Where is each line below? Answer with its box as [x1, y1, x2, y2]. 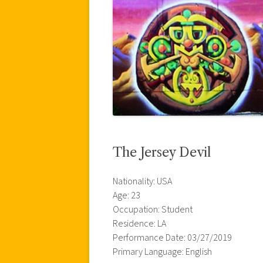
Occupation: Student [113, 203, 193, 216]
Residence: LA [113, 217, 166, 230]
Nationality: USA [113, 174, 172, 188]
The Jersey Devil [113, 144, 211, 160]
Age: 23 [113, 188, 140, 202]
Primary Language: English [113, 245, 212, 258]
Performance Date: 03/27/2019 [113, 231, 232, 244]
